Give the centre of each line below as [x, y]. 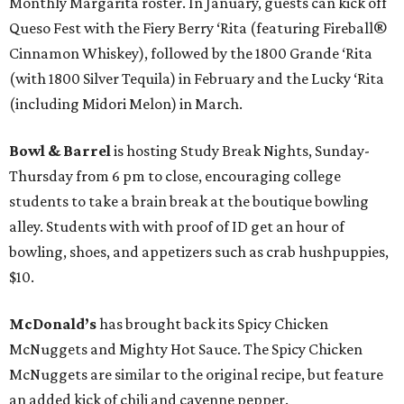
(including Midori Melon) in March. [126, 104]
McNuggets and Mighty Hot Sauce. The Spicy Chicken [186, 349]
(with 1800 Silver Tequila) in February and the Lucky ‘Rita [197, 78]
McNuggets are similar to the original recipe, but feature [196, 374]
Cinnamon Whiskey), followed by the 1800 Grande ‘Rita [191, 53]
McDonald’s [53, 324]
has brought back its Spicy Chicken [212, 324]
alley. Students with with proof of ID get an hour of [177, 226]
